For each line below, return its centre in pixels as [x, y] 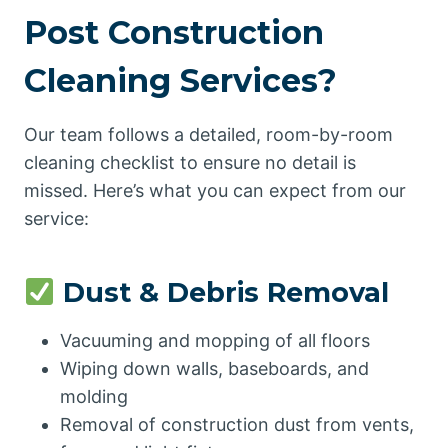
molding [94, 396]
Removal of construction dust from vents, [237, 424]
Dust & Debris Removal [221, 292]
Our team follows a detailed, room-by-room [208, 134]
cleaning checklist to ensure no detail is [190, 162]
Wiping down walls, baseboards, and [214, 368]
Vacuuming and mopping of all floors [215, 340]
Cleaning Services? [180, 80]
